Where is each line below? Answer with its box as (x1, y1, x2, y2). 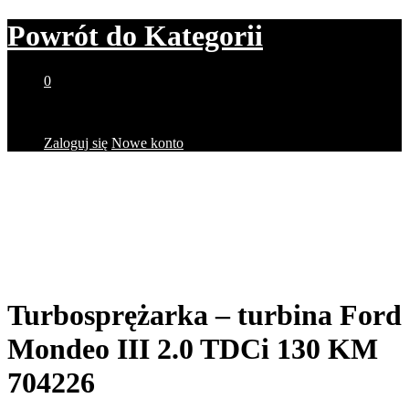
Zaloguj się (44, 134, 108, 151)
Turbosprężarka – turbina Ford (7, 299, 402, 332)
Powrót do (7, 19, 137, 53)
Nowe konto (111, 134, 184, 151)
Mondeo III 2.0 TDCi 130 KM (7, 332, 378, 366)
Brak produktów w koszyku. (44, 103, 209, 120)
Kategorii (137, 19, 263, 53)
